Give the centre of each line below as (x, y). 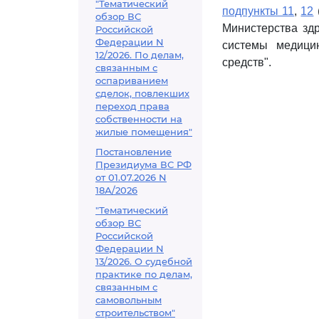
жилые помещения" (144, 132)
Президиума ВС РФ (143, 164)
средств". (247, 62)
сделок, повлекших (142, 93)
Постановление (134, 152)
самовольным (129, 300)
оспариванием (132, 80)
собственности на (139, 119)
